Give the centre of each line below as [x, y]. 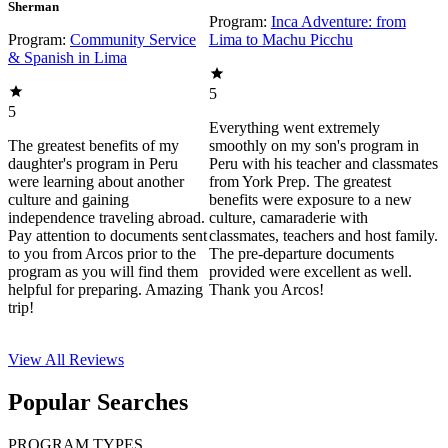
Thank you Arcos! [266, 290]
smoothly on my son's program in [313, 146]
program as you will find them [103, 272]
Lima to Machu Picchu [280, 40]
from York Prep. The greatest [299, 182]
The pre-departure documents [301, 254]
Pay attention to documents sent [107, 236]
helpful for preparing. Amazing [105, 290]
